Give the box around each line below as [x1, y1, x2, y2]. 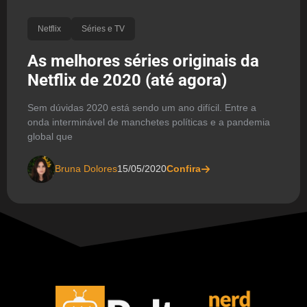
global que [27, 130, 73, 142]
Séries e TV [82, 23, 125, 34]
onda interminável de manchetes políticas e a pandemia [27, 116, 270, 127]
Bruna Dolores [55, 163, 117, 175]
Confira [167, 163, 201, 175]
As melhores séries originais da [27, 51, 259, 71]
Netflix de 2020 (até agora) [27, 70, 227, 90]
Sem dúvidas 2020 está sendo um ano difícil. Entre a [27, 101, 256, 113]
